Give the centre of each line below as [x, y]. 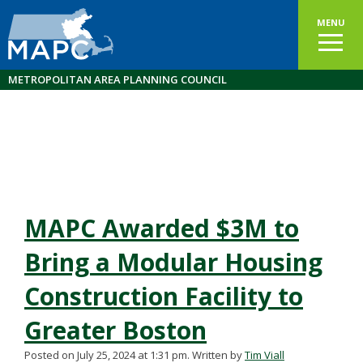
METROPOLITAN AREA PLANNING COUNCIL [117, 79]
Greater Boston [115, 330]
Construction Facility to [164, 296]
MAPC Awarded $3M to [162, 228]
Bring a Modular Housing [173, 262]
